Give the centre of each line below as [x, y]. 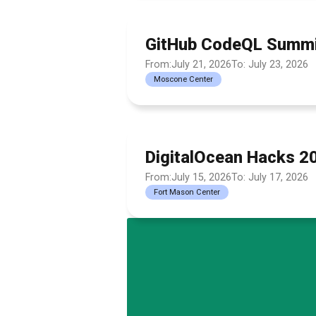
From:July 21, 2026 [188, 65]
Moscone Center [183, 79]
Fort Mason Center [187, 192]
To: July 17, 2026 [270, 177]
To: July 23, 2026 [270, 65]
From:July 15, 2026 [188, 177]
